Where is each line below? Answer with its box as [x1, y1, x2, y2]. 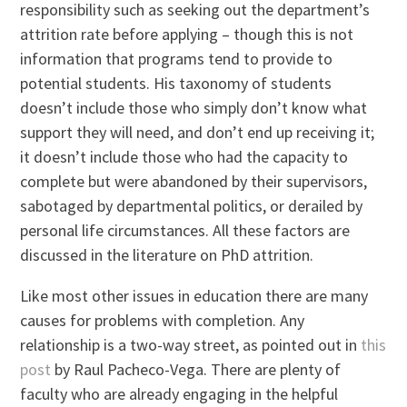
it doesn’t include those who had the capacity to [20, 145, 349, 167]
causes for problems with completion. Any [20, 309, 305, 331]
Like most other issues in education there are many [20, 284, 369, 306]
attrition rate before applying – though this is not [20, 23, 354, 45]
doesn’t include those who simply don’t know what [20, 96, 368, 118]
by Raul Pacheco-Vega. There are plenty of [51, 358, 342, 380]
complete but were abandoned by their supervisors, [20, 170, 368, 192]
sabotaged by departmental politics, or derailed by [20, 194, 363, 216]
